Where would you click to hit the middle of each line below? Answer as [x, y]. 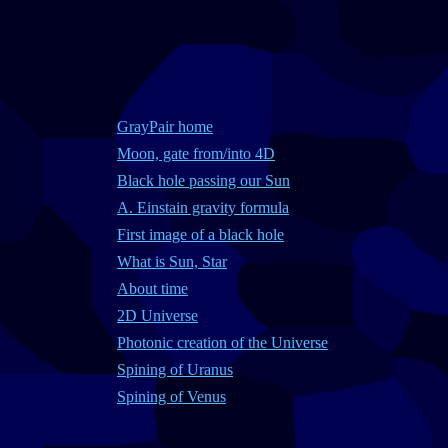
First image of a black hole [200, 234]
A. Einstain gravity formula [203, 207]
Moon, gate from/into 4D [196, 153]
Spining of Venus [171, 396]
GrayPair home [165, 126]
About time [152, 288]
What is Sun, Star [172, 261]
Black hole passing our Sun [203, 180]
